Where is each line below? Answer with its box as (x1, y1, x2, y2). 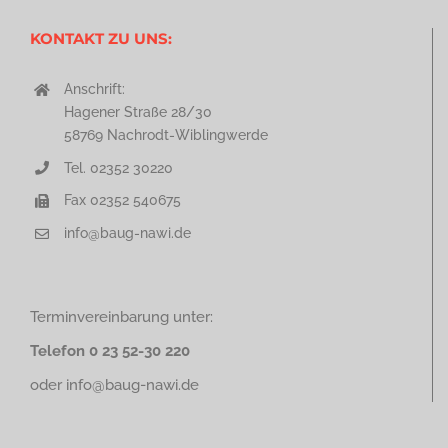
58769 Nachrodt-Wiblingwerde (63, 126, 268, 143)
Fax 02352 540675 (63, 192, 181, 209)
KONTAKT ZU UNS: (30, 28, 172, 48)
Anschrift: (63, 80, 125, 97)
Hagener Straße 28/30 (63, 103, 212, 120)
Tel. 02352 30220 (63, 159, 173, 176)
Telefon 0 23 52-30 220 (30, 342, 190, 361)
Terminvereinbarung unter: (30, 308, 213, 327)
